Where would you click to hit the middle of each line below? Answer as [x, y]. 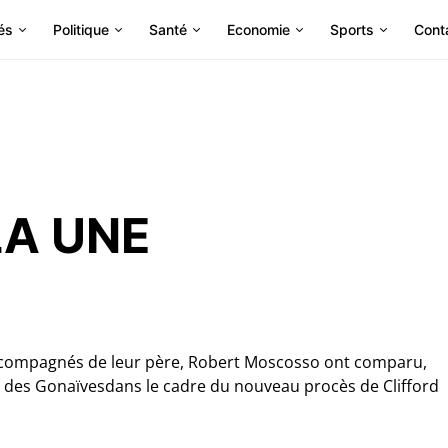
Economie [258, 29]
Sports [351, 29]
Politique [80, 29]
